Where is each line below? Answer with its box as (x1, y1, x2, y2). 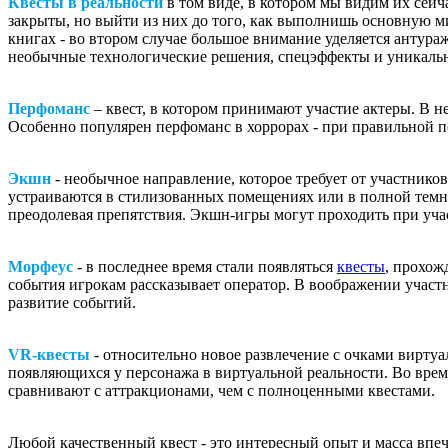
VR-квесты (8, 346, 90, 364)
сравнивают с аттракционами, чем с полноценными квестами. (8, 382, 439, 400)
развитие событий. (8, 294, 136, 312)
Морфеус (8, 258, 77, 276)
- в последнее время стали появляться (77, 258, 337, 276)
